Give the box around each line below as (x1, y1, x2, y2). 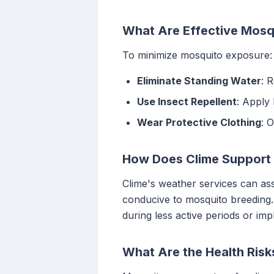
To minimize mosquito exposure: (122, 49, 272, 62)
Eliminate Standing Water (137, 75, 261, 87)
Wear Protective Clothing (137, 116, 261, 129)
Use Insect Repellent (137, 95, 237, 108)
